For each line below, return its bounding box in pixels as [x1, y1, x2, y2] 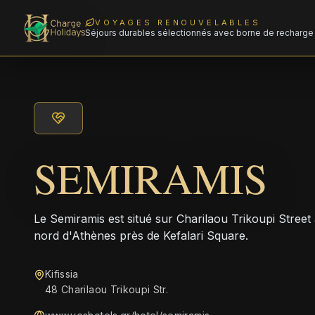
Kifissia [45, 268, 79, 280]
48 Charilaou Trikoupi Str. [45, 283, 169, 295]
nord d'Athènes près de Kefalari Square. [34, 229, 248, 243]
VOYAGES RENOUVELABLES [95, 17, 261, 27]
